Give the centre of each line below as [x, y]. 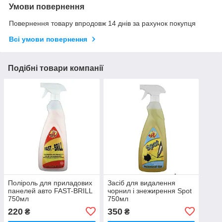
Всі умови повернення [48, 39]
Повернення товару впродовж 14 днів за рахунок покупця [102, 24]
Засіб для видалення [141, 183]
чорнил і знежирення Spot [149, 191]
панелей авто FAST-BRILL [50, 191]
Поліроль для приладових [50, 183]
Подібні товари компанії [56, 68]
